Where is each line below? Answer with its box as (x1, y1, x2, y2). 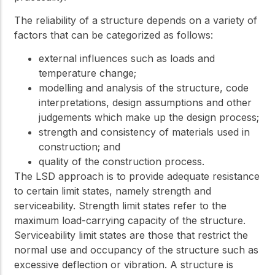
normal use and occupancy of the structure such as (14, 244, 258, 257)
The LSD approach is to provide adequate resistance (14, 170, 260, 183)
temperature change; (39, 67, 136, 80)
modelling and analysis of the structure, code (39, 82, 249, 95)
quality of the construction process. (39, 155, 204, 168)
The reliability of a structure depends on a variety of (14, 14, 257, 27)
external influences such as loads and (39, 52, 215, 65)
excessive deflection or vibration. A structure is (14, 258, 233, 271)
